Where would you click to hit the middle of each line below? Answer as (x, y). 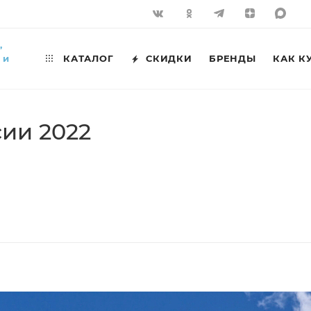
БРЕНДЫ (233, 58)
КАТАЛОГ (87, 58)
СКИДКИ (167, 58)
